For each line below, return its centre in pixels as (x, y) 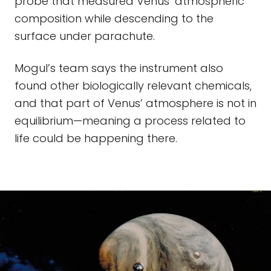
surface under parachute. (85, 36)
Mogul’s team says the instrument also (119, 68)
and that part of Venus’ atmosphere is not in (135, 103)
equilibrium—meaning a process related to (130, 121)
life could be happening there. (96, 138)
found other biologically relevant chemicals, (133, 86)
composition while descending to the (114, 18)
